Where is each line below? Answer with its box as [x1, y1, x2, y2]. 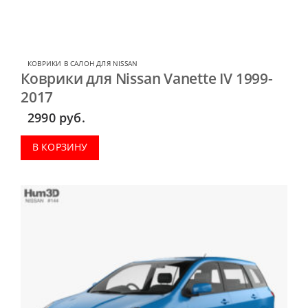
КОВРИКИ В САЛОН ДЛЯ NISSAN [27, 58, 138, 68]
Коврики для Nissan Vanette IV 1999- [21, 68, 273, 88]
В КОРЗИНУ [32, 140, 88, 154]
